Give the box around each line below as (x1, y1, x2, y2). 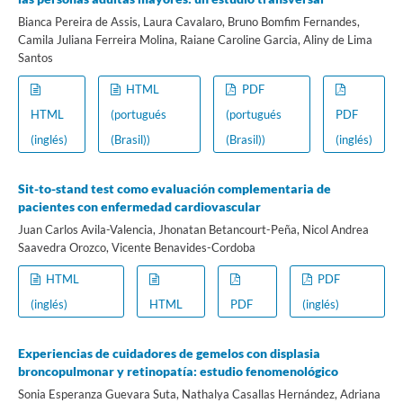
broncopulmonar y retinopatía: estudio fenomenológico (17, 363, 338, 380)
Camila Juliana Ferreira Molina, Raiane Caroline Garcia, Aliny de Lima (17, 32, 372, 48)
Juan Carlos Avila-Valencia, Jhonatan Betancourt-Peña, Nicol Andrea (17, 222, 369, 237)
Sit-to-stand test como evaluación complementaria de (17, 181, 331, 197)
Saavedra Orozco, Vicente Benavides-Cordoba (17, 240, 255, 255)
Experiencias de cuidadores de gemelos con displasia (17, 345, 320, 362)
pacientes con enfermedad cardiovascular (17, 199, 261, 215)
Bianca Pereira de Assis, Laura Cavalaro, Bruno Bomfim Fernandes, (17, 14, 360, 30)
